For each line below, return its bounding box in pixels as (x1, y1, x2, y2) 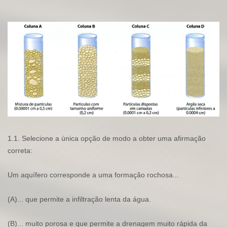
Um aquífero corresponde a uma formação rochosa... (8, 171, 179, 179)
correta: (8, 146, 32, 155)
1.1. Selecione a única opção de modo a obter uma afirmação (8, 134, 206, 143)
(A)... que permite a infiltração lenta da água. (8, 195, 151, 204)
